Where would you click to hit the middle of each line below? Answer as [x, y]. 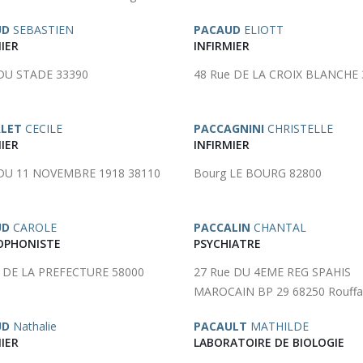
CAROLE [33, 227]
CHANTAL [278, 227]
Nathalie [33, 326]
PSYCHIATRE [227, 243]
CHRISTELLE [299, 128]
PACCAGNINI [229, 128]
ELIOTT [262, 30]
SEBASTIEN [42, 30]
